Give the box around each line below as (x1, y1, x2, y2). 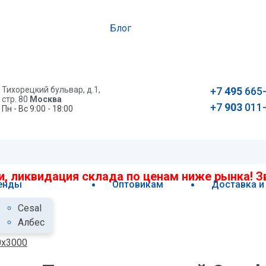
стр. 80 (1, 94, 30, 104)
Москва (29, 94, 62, 104)
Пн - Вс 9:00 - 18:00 (1, 104, 73, 113)
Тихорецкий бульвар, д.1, (1, 85, 100, 94)
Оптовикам (112, 179, 164, 190)
